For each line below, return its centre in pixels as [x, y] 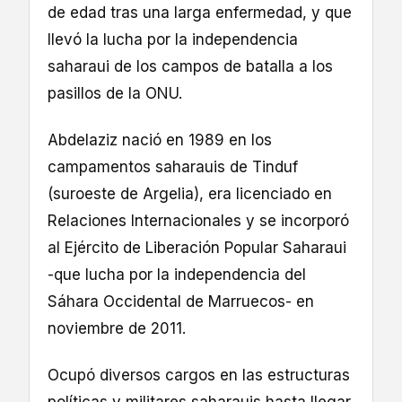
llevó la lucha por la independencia [173, 40]
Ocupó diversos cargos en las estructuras [199, 376]
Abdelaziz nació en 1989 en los [160, 140]
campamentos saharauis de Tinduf [173, 167]
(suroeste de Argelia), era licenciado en [190, 194]
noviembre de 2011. [117, 329]
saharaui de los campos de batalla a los [190, 67]
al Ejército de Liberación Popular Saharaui [197, 248]
